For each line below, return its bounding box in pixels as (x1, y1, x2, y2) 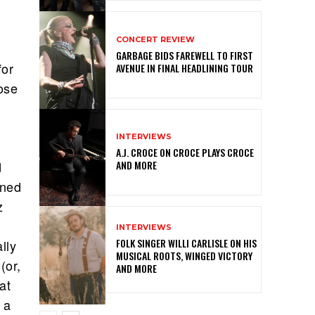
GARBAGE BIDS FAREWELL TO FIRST (116, 47, 254, 63)
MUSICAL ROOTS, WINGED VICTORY (116, 248, 253, 264)
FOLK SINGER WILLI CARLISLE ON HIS (116, 236, 257, 251)
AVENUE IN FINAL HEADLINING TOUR (116, 60, 254, 75)
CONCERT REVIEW (116, 34, 195, 44)
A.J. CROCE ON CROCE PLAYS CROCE (116, 145, 255, 160)
